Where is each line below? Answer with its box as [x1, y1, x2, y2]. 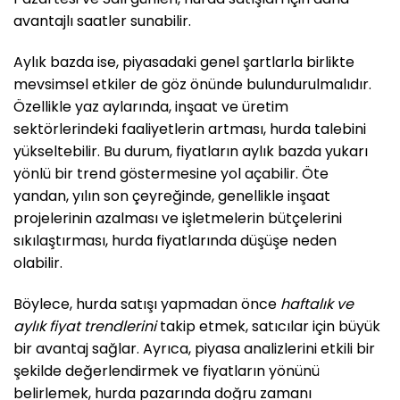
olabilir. [13, 252, 62, 273]
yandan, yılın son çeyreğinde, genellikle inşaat [13, 185, 330, 206]
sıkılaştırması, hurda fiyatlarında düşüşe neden [13, 229, 337, 251]
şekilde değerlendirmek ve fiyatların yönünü [13, 360, 320, 381]
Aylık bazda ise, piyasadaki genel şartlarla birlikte [13, 51, 354, 72]
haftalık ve [280, 293, 354, 314]
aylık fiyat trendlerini [13, 315, 156, 337]
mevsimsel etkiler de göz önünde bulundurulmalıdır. [13, 73, 371, 95]
